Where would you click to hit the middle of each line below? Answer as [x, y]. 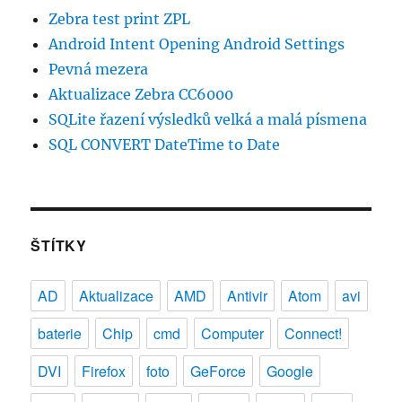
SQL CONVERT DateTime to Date [165, 145]
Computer [233, 334]
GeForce [218, 371]
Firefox [104, 371]
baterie [60, 334]
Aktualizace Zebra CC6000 [141, 95]
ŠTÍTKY [59, 246]
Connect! [314, 334]
